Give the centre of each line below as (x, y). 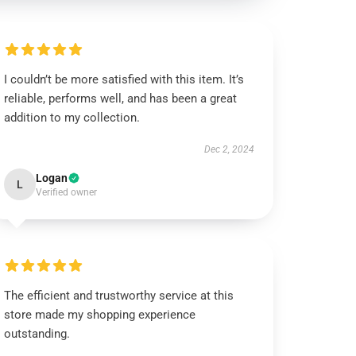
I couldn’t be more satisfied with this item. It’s (124, 79)
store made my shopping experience (100, 315)
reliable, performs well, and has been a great (121, 99)
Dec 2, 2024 (229, 149)
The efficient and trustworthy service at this (119, 296)
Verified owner (67, 192)
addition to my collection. (72, 118)
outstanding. (37, 334)
